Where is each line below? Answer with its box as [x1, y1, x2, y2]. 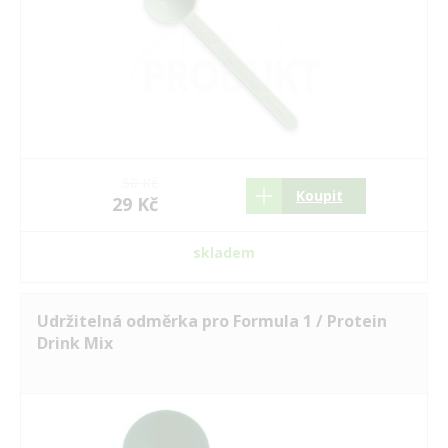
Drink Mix [37, 332, 113, 354]
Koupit [295, 186, 343, 205]
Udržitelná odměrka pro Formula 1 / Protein [37, 310, 387, 332]
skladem [193, 243, 255, 262]
